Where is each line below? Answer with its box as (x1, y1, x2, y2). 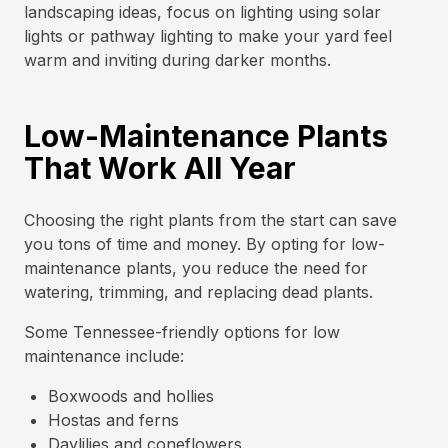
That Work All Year (24, 150, 296, 186)
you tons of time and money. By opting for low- (24, 234, 385, 254)
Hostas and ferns (48, 410, 179, 430)
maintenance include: (24, 346, 184, 366)
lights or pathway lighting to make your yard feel (24, 26, 392, 46)
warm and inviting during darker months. (24, 50, 336, 70)
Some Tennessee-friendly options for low (24, 322, 340, 342)
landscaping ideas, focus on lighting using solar (24, 2, 381, 22)
